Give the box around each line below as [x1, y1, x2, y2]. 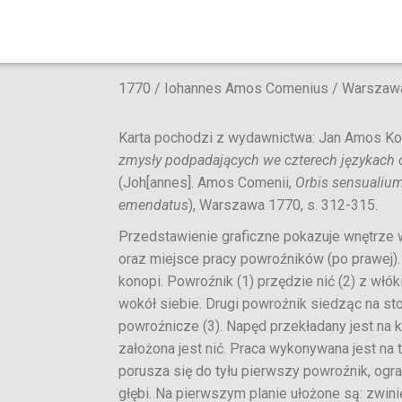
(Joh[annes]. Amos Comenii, [118, 174, 295, 191]
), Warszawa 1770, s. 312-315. [188, 197, 378, 214]
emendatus [118, 197, 188, 214]
